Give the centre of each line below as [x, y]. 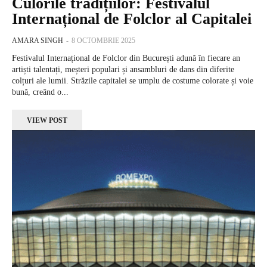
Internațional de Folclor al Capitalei [132, 18]
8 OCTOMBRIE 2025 [103, 40]
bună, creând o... [40, 92]
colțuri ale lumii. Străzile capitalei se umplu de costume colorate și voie [133, 80]
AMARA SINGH [38, 40]
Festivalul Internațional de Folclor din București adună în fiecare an [126, 58]
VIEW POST [47, 120]
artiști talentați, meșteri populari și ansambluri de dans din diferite [123, 69]
